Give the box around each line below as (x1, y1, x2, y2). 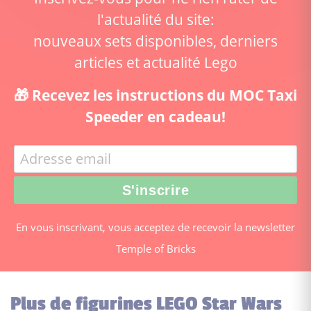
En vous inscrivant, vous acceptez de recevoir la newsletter (16, 219, 295, 234)
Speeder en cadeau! (85, 106, 226, 126)
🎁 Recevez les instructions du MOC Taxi (14, 84, 297, 105)
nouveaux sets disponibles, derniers (33, 30, 278, 51)
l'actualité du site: (96, 8, 215, 29)
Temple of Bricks (115, 241, 196, 255)
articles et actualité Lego (74, 51, 237, 72)
